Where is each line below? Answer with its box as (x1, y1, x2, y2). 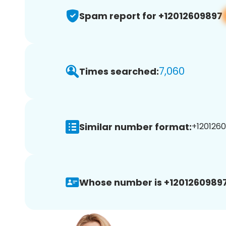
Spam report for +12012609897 (79, 9, 222, 22)
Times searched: (79, 65, 159, 78)
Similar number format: (79, 120, 192, 133)
